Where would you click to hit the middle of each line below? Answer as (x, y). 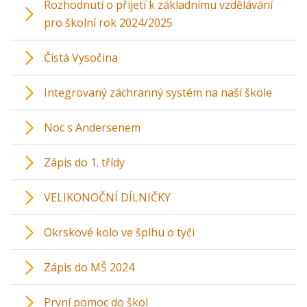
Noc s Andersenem (92, 128)
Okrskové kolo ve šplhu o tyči (119, 233)
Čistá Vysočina (81, 58)
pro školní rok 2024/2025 (108, 23)
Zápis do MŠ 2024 (89, 268)
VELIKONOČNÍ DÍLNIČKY (107, 198)
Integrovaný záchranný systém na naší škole (158, 93)
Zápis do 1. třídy (84, 163)
